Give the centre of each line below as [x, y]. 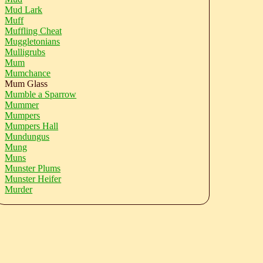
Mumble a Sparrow [41, 94]
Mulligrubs [25, 52]
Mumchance [28, 73]
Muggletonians [33, 41]
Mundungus [27, 136]
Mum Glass [26, 84]
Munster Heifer [33, 179]
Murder [19, 189]
